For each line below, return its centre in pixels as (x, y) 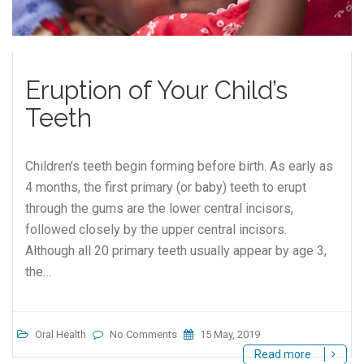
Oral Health (61, 334)
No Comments (143, 334)
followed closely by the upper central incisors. (156, 229)
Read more (284, 354)
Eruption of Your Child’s (156, 90)
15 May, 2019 (229, 334)
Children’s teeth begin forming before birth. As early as (179, 166)
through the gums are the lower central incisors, (159, 208)
